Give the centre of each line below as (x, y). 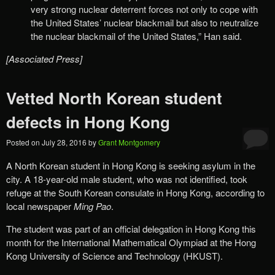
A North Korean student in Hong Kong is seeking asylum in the (131, 165)
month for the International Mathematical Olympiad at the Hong (131, 242)
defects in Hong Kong (88, 122)
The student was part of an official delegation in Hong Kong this (131, 228)
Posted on (24, 142)
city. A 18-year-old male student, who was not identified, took (127, 179)
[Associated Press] (44, 59)
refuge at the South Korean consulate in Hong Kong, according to (135, 192)
